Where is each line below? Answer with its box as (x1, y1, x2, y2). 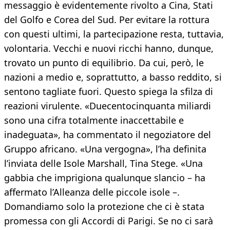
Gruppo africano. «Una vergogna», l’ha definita (4, 143, 206, 156)
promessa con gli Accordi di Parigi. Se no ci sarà (4, 215, 213, 227)
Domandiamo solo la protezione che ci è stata (4, 200, 204, 213)
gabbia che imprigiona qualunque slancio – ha (4, 171, 205, 184)
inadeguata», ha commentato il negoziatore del (4, 128, 211, 141)
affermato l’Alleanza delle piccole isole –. (4, 186, 180, 199)
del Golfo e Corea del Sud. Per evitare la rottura (4, 13, 209, 26)
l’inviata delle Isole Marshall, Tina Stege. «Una (4, 157, 203, 170)
